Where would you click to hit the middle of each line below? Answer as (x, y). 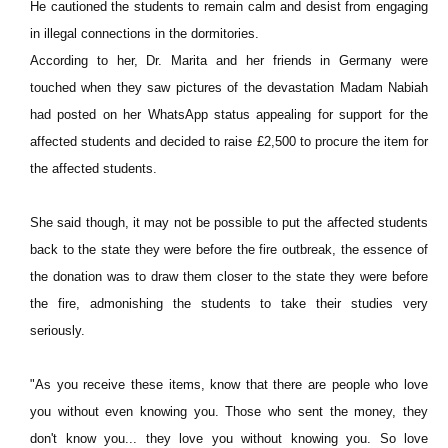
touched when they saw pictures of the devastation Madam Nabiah (229, 87)
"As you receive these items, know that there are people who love (229, 384)
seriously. (57, 330)
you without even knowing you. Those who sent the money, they (229, 411)
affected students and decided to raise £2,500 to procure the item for (229, 141)
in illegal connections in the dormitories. (144, 33)
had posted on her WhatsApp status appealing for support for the (229, 114)
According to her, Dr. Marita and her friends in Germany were (229, 60)
